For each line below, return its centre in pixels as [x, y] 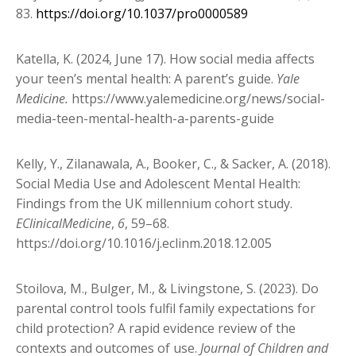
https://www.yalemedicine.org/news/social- [198, 99]
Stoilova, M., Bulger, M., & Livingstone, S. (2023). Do [167, 289]
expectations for [267, 309]
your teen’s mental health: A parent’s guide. [145, 79]
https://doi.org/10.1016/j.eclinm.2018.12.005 [145, 244]
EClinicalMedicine [64, 224]
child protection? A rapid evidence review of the [156, 329]
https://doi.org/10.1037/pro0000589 [142, 14]
